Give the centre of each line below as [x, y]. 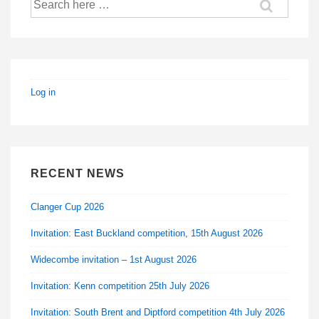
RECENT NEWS [78, 173]
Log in [43, 92]
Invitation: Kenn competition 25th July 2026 [120, 286]
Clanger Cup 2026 [67, 207]
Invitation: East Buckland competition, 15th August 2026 [147, 234]
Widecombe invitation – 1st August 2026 [114, 260]
